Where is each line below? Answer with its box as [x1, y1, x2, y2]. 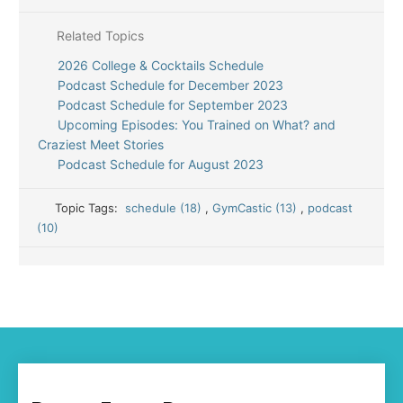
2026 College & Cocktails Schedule [57, 58, 264, 73]
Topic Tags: [55, 201, 126, 215]
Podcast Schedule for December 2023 [57, 77, 283, 93]
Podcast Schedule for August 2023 [57, 157, 264, 172]
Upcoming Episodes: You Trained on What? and [57, 117, 336, 132]
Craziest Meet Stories [38, 137, 164, 152]
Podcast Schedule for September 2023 [57, 97, 288, 112]
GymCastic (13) [212, 201, 301, 215]
